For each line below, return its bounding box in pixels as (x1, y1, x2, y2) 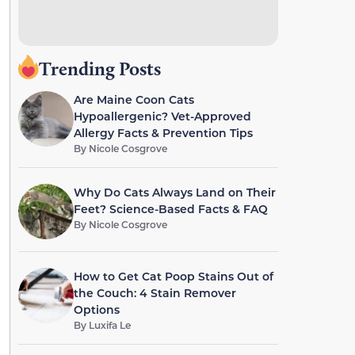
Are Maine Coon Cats (73, 92, 194, 107)
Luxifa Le (88, 319, 131, 331)
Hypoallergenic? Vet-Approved (73, 109, 251, 124)
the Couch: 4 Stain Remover (73, 285, 236, 300)
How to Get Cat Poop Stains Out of (73, 269, 273, 284)
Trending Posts (38, 57, 161, 80)
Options (73, 302, 120, 317)
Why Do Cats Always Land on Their (73, 185, 276, 200)
